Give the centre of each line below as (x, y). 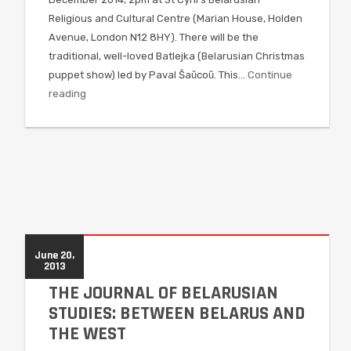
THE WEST (87, 334)
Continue (270, 75)
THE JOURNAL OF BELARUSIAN (163, 293)
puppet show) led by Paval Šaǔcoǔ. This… (148, 75)
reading (67, 94)
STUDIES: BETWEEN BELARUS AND (177, 313)
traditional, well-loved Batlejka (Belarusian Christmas (177, 56)
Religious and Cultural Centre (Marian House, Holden (175, 19)
